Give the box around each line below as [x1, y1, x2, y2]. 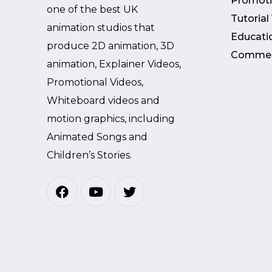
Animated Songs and [47, 131, 148, 143]
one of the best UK [47, 3, 138, 15]
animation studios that [47, 21, 155, 33]
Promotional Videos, [47, 76, 144, 88]
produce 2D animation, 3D [47, 39, 175, 52]
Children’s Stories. [47, 149, 132, 161]
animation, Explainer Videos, [47, 58, 182, 70]
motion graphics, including [47, 112, 175, 124]
